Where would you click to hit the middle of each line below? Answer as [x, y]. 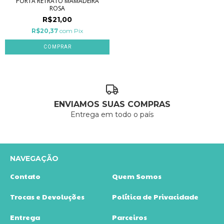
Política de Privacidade [155, 197]
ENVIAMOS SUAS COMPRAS [112, 104]
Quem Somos [137, 176]
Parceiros [129, 217]
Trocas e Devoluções [47, 197]
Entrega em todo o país [112, 115]
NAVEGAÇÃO [34, 159]
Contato [25, 176]
